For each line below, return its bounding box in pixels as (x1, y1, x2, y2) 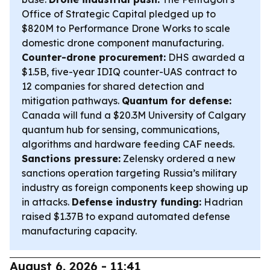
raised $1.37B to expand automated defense (22, 210, 230, 222)
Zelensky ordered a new (121, 152, 236, 165)
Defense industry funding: (72, 196, 201, 208)
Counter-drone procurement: (22, 51, 166, 63)
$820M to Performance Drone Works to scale (22, 22, 230, 34)
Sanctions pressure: (22, 152, 121, 165)
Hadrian (201, 196, 243, 208)
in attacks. (22, 196, 72, 208)
